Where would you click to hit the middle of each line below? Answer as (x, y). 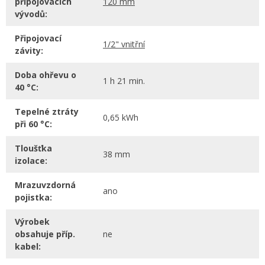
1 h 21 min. (124, 81)
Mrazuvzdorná (45, 185)
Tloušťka (33, 148)
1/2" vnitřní (124, 44)
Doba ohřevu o (46, 75)
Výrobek (32, 222)
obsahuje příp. (45, 234)
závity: (29, 51)
